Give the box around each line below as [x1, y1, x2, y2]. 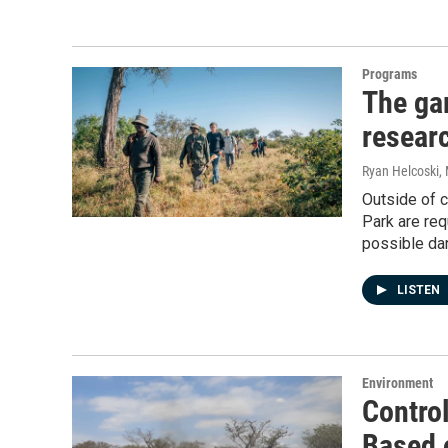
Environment [362, 375, 433, 391]
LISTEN [397, 283, 443, 297]
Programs [362, 66, 417, 82]
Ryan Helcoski [362, 163, 439, 179]
